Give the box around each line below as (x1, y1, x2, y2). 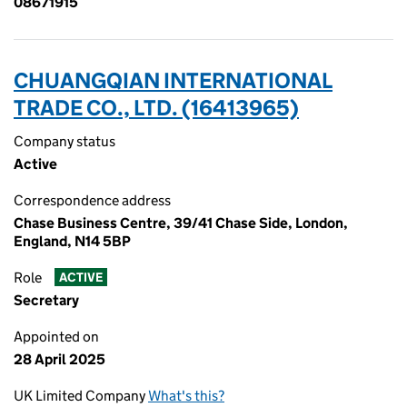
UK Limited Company (14, 387, 148, 404)
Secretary (14, 292, 79, 309)
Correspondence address (14, 192, 171, 209)
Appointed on (14, 328, 99, 345)
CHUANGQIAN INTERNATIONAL (14, 67, 333, 94)
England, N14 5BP (14, 233, 131, 250)
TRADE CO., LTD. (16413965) (14, 94, 299, 121)
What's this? (148, 387, 224, 404)
